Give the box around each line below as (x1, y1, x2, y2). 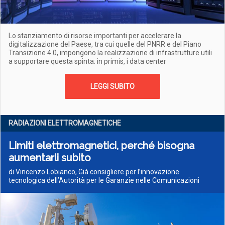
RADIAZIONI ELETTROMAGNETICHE (9, 119, 121, 127)
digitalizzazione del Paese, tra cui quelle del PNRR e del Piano (9, 40, 201, 48)
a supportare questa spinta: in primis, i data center (9, 57, 166, 65)
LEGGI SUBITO (90, 82, 135, 90)
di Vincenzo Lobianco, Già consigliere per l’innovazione (9, 168, 179, 176)
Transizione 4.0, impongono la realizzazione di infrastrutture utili (9, 49, 212, 57)
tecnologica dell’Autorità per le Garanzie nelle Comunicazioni (9, 176, 199, 184)
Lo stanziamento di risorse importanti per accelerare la (9, 32, 181, 40)
